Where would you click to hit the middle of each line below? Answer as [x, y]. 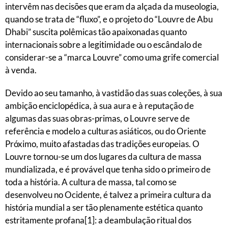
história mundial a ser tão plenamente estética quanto [104, 207]
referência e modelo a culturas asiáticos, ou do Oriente [106, 131]
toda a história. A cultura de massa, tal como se [91, 182]
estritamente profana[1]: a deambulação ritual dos [98, 220]
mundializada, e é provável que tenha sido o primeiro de [108, 169]
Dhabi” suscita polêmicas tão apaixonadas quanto [96, 32]
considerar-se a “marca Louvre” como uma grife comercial [112, 57]
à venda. [21, 70]
